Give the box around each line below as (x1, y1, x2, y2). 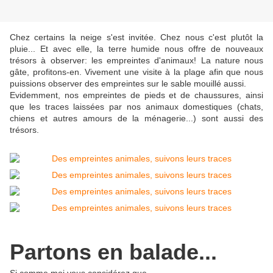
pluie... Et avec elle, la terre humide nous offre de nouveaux (10, 44, 263, 54)
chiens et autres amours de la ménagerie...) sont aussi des (10, 113, 263, 124)
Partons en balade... (10, 239, 217, 265)
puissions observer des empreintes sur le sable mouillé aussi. (10, 79, 246, 89)
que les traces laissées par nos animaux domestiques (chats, (10, 102, 263, 112)
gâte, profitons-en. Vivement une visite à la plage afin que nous (10, 67, 263, 77)
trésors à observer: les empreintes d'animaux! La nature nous (10, 55, 263, 66)
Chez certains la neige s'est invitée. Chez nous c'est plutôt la (10, 32, 263, 43)
